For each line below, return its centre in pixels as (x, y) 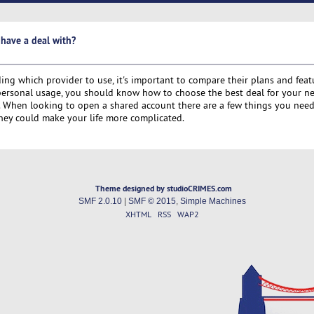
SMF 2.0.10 (100, 202)
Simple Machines (213, 202)
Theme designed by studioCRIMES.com (164, 189)
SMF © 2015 (152, 202)
